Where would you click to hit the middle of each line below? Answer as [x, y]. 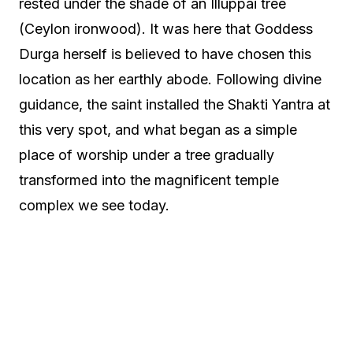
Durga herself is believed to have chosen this [165, 54]
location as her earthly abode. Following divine [170, 80]
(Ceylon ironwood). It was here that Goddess [166, 29]
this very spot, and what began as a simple [158, 130]
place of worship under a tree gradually [147, 155]
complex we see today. [94, 206]
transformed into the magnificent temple [149, 180]
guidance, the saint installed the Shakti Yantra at [175, 105]
